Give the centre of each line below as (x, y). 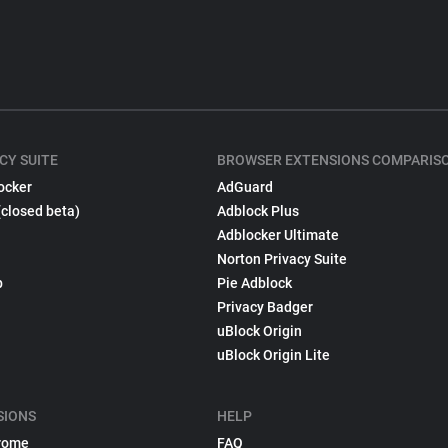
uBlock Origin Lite (274, 355)
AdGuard (245, 187)
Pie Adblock (255, 283)
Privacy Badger (265, 307)
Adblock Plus (258, 211)
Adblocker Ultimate (278, 235)
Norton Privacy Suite (282, 259)
